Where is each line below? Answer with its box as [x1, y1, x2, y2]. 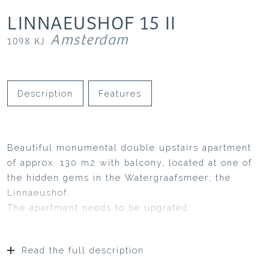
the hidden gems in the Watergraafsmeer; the [7, 172, 231, 183]
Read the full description [22, 245, 144, 255]
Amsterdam [50, 32, 129, 49]
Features [98, 88, 142, 98]
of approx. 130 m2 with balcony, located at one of [7, 157, 252, 168]
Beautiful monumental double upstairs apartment [7, 142, 252, 153]
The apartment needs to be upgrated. [7, 202, 191, 213]
